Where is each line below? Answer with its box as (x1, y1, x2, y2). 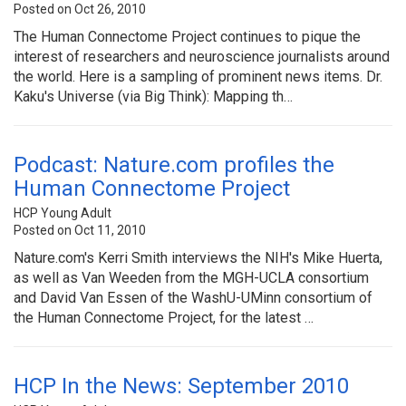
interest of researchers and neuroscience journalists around (14, 47, 390, 65)
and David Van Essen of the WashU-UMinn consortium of (14, 288, 372, 306)
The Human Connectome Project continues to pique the (14, 27, 361, 45)
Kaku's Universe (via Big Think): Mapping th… (14, 87, 293, 105)
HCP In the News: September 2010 (14, 372, 349, 399)
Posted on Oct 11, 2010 (14, 222, 146, 237)
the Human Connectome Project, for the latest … (14, 308, 314, 326)
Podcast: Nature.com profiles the (14, 151, 334, 178)
